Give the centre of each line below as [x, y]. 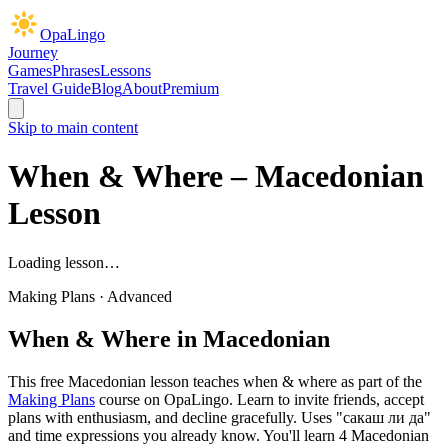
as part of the [379, 381]
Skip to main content [73, 127]
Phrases [76, 70]
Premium [190, 88]
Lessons [125, 70]
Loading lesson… [64, 262]
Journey [33, 52]
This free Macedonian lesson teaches [125, 381]
